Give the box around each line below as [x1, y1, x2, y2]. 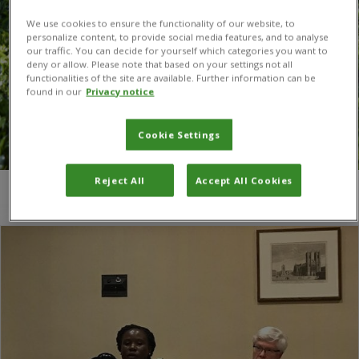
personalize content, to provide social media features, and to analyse [26, 30, 329, 43]
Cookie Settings [138, 128, 220, 141]
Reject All [95, 174, 146, 187]
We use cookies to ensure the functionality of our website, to [26, 17, 296, 30]
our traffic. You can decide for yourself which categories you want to [26, 44, 329, 57]
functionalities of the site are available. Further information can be [26, 71, 317, 84]
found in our [26, 85, 83, 98]
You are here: [16, 191, 81, 204]
